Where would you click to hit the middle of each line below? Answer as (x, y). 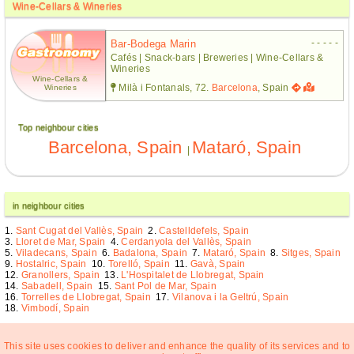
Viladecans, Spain (56, 252)
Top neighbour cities (58, 127)
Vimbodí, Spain (55, 308)
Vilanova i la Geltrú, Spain (230, 297)
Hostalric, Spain (51, 264)
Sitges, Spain (311, 252)
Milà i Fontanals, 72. (164, 87)
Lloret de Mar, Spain (60, 241)
